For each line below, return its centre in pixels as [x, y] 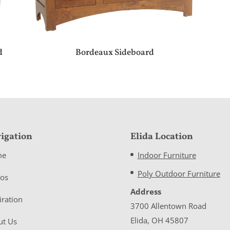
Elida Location [161, 137]
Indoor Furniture [167, 155]
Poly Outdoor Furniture [179, 173]
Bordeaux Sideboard [114, 53]
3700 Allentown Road [168, 206]
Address [146, 192]
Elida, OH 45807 [159, 221]
